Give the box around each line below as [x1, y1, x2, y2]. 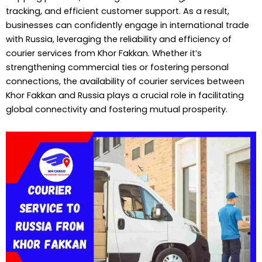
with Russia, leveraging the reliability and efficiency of [6, 33, 232, 46]
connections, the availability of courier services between [6, 75, 244, 88]
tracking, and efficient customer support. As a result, [6, 5, 229, 18]
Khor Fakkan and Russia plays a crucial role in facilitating [6, 89, 244, 102]
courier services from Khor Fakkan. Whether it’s [6, 47, 202, 60]
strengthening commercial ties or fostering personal [6, 61, 229, 74]
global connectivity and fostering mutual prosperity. [6, 104, 227, 116]
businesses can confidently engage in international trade [6, 19, 249, 32]
